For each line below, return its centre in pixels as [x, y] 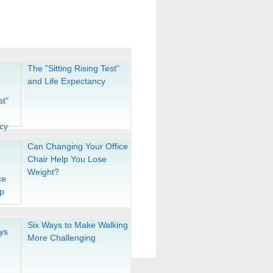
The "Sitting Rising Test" [73, 68]
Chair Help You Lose [67, 159]
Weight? [43, 172]
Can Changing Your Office [78, 147]
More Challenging [62, 237]
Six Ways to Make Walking [78, 225]
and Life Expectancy [66, 81]
